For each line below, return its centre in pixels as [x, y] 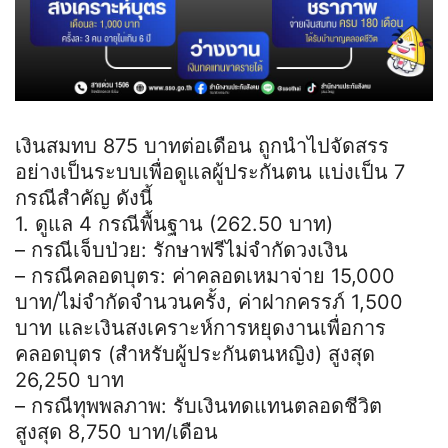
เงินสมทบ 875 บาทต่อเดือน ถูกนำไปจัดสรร [202, 145]
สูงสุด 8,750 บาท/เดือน [116, 431]
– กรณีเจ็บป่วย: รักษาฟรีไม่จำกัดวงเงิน [181, 249]
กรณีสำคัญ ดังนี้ [84, 197]
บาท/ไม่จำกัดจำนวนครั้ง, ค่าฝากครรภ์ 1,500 [209, 301]
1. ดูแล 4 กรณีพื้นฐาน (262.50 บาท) [174, 223]
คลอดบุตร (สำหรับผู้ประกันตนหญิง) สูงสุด [195, 353]
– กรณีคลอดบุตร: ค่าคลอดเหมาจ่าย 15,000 [205, 275]
